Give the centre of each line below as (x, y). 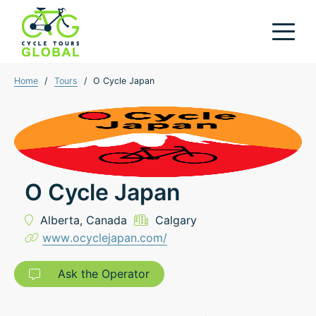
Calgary (176, 220)
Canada (107, 220)
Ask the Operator (98, 274)
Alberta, (63, 220)
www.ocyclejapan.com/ (105, 238)
